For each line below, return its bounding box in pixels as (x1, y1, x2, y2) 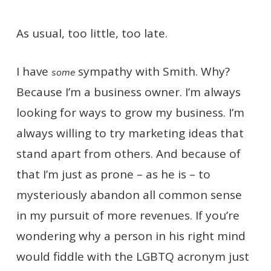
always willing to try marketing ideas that (16, 125, 244, 141)
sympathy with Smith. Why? (77, 63, 230, 79)
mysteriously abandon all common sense (16, 186, 242, 203)
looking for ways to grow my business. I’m (16, 104, 244, 120)
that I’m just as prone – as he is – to (16, 166, 211, 182)
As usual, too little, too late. (16, 25, 168, 41)
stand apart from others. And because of (16, 145, 241, 162)
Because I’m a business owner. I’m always (16, 83, 241, 100)
